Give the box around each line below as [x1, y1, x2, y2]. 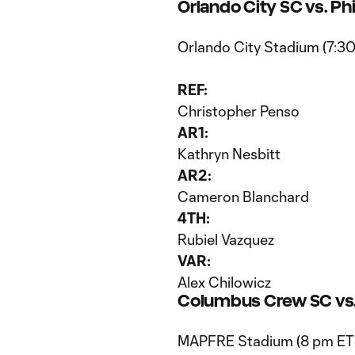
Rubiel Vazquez [177, 231, 274, 248]
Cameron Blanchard [177, 188, 309, 205]
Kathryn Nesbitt [177, 145, 281, 162]
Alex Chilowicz [177, 273, 271, 291]
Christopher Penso [177, 102, 300, 120]
